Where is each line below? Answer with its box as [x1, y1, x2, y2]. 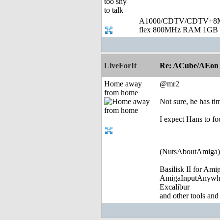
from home [104, 88, 138, 97]
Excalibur [160, 183, 190, 192]
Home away [104, 80, 142, 88]
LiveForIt [104, 61, 137, 70]
